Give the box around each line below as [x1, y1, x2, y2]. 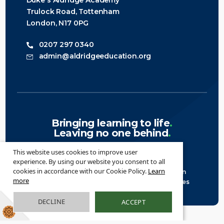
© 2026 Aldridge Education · [38, 168, 129, 176]
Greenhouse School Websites [95, 178, 189, 186]
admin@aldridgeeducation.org [38, 51, 151, 61]
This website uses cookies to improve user [13, 147, 137, 156]
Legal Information [129, 168, 186, 176]
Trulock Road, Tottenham [26, 7, 119, 16]
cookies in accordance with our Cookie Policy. [13, 166, 148, 175]
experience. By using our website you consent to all [13, 157, 165, 166]
